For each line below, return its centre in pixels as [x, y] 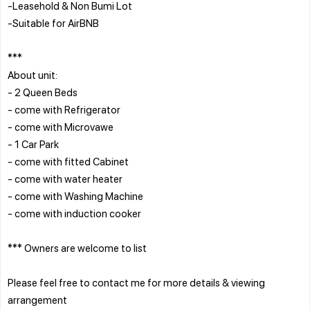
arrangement [37, 299]
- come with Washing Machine [75, 195]
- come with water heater [65, 178]
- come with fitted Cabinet [68, 161]
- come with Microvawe [61, 126]
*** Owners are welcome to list [77, 247]
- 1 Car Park [33, 144]
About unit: [33, 74]
